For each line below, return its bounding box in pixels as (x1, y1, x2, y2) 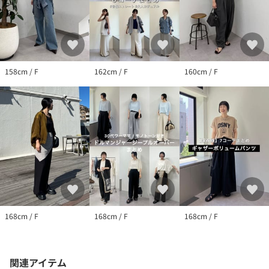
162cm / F (94, 66, 128, 77)
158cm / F (5, 66, 38, 77)
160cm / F (184, 66, 218, 77)
